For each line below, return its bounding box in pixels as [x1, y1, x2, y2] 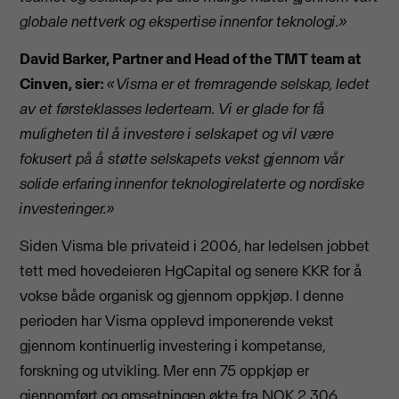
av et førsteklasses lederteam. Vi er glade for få [20, 99, 326, 119]
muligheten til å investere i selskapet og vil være [20, 124, 335, 144]
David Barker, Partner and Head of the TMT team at [20, 49, 362, 69]
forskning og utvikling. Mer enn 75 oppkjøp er [20, 361, 310, 381]
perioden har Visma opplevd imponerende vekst [20, 311, 335, 331]
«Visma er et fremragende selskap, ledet [107, 74, 370, 94]
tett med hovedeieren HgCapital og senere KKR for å [20, 261, 362, 281]
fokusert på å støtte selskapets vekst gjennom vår [20, 149, 345, 169]
